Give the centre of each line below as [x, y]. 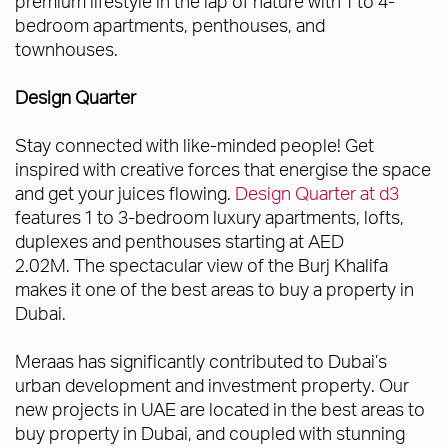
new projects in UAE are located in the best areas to [220, 409]
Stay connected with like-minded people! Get [194, 145]
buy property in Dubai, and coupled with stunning [210, 433]
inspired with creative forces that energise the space [223, 169]
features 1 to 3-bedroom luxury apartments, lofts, [209, 217]
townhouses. [68, 49]
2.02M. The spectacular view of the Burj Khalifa [201, 265]
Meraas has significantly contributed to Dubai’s [201, 361]
